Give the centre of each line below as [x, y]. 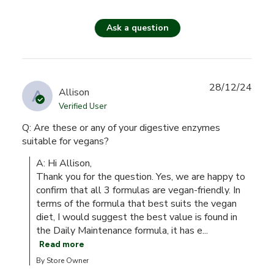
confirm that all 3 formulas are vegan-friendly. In [138, 190]
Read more [61, 245]
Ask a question [137, 28]
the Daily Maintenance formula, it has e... [122, 230]
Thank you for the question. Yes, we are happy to [140, 176]
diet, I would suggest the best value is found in [136, 217]
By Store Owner [62, 260]
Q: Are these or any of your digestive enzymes [121, 128]
